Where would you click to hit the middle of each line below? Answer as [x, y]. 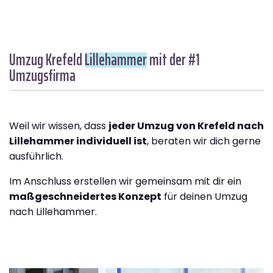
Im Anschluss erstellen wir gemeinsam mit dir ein [125, 182]
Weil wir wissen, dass [59, 126]
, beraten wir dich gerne [204, 141]
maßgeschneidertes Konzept [85, 197]
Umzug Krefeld [47, 60]
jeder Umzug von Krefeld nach [186, 126]
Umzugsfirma [42, 76]
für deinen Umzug [204, 197]
